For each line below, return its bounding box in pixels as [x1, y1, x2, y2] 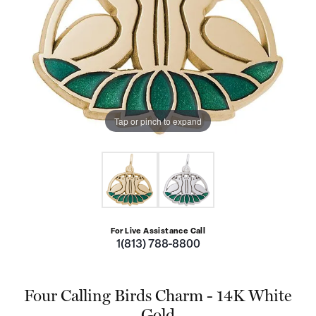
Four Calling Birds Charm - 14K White [24, 286, 292, 305]
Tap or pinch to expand [114, 114, 202, 127]
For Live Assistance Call [110, 228, 206, 236]
